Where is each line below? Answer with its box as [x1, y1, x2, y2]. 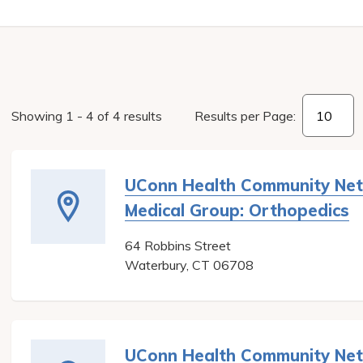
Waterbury [125, 257, 186, 273]
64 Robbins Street [125, 237, 231, 254]
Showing [11, 107, 66, 124]
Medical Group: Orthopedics [125, 200, 349, 220]
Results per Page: [194, 107, 296, 124]
